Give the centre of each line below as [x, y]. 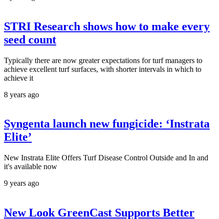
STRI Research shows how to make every [107, 26]
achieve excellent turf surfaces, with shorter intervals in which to [103, 69]
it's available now [31, 167]
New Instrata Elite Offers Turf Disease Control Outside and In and [106, 158]
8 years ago [22, 94]
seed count [30, 39]
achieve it [19, 78]
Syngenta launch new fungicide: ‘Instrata [107, 124]
